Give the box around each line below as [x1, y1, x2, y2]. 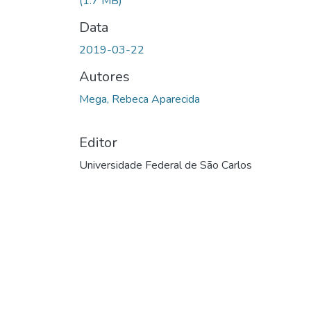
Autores [79, 67, 130, 86]
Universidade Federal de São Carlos [79, 157, 252, 173]
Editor [79, 133, 117, 152]
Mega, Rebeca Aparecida [79, 91, 200, 107]
